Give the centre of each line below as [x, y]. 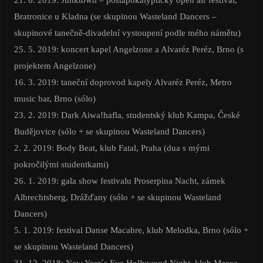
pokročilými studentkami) [61, 164]
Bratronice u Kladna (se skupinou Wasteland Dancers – [115, 16]
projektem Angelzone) [55, 66]
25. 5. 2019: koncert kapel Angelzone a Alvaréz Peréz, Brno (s [129, 49]
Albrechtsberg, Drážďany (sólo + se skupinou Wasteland [117, 197]
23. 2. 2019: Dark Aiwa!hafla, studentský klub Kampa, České [127, 115]
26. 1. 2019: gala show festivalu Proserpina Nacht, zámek [119, 181]
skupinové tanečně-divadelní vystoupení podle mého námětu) [127, 33]
